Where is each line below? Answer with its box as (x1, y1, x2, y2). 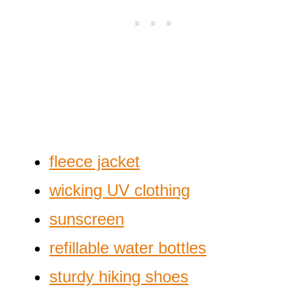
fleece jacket (49, 151, 140, 171)
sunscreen (49, 209, 124, 228)
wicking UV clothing (49, 180, 190, 199)
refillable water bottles (49, 238, 206, 257)
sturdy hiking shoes (49, 267, 188, 286)
